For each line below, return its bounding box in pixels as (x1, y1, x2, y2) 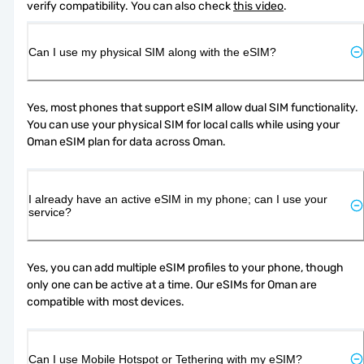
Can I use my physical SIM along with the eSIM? (28, 45, 276, 58)
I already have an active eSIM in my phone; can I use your (28, 192, 327, 206)
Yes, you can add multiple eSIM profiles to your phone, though (27, 260, 344, 275)
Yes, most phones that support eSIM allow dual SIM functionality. (27, 100, 358, 115)
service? (28, 205, 71, 219)
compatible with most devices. (27, 294, 184, 309)
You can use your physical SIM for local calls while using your (27, 117, 340, 132)
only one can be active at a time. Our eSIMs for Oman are (27, 277, 317, 292)
